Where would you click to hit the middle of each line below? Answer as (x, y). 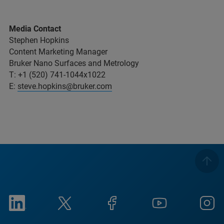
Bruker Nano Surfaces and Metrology (74, 63)
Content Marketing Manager (58, 52)
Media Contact (35, 29)
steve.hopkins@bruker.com (65, 86)
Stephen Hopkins (40, 40)
